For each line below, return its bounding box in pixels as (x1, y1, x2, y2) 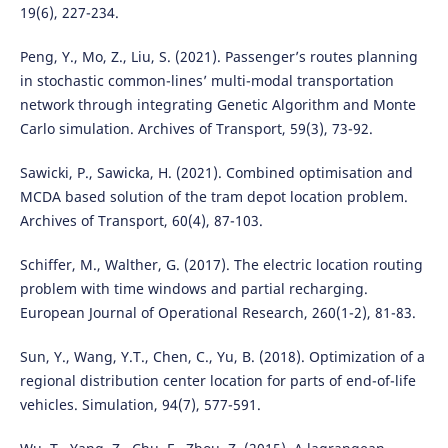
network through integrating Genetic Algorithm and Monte (19, 95, 416, 115)
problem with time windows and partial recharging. (19, 279, 368, 299)
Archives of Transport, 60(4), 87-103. (19, 211, 263, 231)
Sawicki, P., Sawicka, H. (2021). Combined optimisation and (19, 163, 413, 183)
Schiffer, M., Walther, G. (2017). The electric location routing (19, 255, 423, 275)
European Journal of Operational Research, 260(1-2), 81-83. (19, 303, 416, 323)
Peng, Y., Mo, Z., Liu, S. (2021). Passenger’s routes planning (19, 47, 418, 67)
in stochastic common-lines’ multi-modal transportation (19, 71, 394, 91)
